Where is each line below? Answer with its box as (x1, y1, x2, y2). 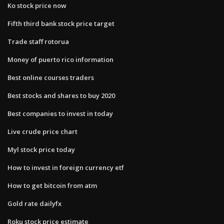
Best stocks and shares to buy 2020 (7, 90, 115, 100)
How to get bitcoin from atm (7, 180, 97, 190)
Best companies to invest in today (7, 108, 113, 118)
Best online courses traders (7, 72, 94, 82)
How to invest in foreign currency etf (7, 162, 124, 172)
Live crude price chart (7, 126, 77, 136)
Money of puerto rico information (7, 54, 113, 64)
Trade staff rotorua (7, 36, 69, 46)
